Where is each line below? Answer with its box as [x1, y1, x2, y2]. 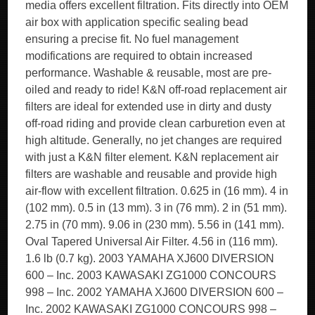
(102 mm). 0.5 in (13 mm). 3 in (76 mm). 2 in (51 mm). [25, 202, 288, 214]
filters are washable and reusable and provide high [25, 168, 278, 180]
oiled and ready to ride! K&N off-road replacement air [25, 84, 288, 96]
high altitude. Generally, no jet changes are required [25, 134, 283, 146]
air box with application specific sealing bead [25, 16, 249, 28]
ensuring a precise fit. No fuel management [25, 33, 239, 45]
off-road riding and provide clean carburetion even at [25, 117, 285, 129]
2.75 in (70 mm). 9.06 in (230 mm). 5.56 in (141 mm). [25, 219, 285, 231]
